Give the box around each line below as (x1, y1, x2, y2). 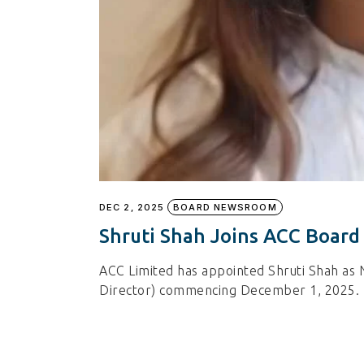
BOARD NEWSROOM (173, 201, 277, 213)
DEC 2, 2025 (99, 201, 165, 213)
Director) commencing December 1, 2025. (99, 282, 359, 297)
